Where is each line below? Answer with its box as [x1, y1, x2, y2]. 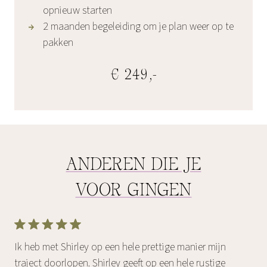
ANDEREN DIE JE [66, 156, 201, 175]
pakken [43, 35, 73, 50]
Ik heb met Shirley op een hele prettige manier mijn [14, 239, 226, 254]
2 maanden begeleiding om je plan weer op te [43, 18, 234, 34]
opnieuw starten [43, 2, 112, 18]
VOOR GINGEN [75, 181, 192, 201]
